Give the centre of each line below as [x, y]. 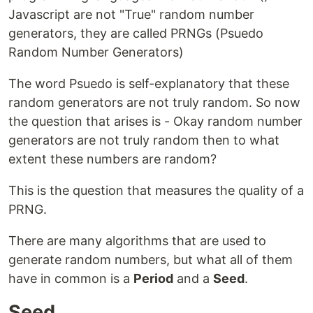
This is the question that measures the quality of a [156, 191]
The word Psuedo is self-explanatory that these [149, 84]
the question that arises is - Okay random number [155, 122]
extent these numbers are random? [112, 159]
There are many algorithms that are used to [137, 241]
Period [153, 279]
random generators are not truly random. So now [154, 103]
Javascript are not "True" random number [131, 15]
